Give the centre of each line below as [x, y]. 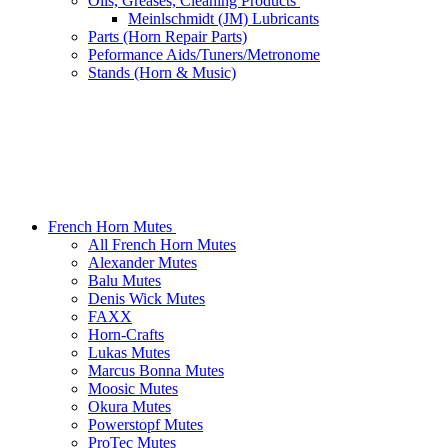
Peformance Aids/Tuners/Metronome [204, 55]
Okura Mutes [129, 407]
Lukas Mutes [129, 353]
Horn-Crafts [126, 335]
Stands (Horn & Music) [162, 73]
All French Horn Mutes [162, 245]
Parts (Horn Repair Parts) [167, 37]
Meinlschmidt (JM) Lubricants [223, 19]
